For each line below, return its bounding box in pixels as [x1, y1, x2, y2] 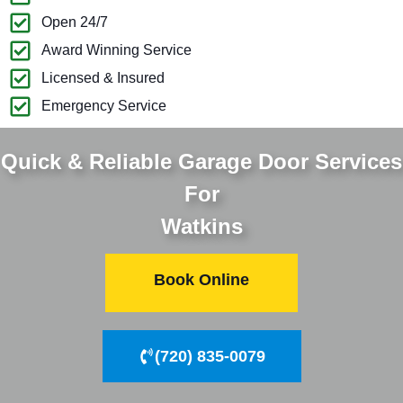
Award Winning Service [41, 42, 193, 58]
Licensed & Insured [41, 70, 166, 86]
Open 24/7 [41, 14, 109, 31]
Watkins [160, 213, 243, 238]
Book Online [154, 270, 249, 289]
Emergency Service [41, 98, 167, 114]
